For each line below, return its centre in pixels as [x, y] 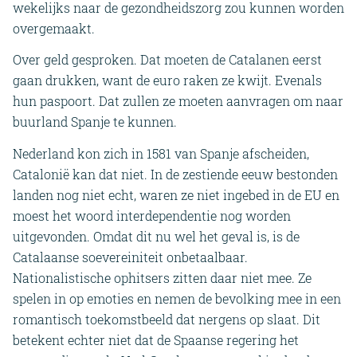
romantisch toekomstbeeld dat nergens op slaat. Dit [167, 319]
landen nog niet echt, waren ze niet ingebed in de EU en [176, 194]
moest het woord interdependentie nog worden [152, 215]
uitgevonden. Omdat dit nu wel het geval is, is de [156, 236]
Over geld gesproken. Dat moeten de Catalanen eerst [167, 60]
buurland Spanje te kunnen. [95, 122]
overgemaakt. [54, 28]
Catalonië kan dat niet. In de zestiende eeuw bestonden [175, 174]
